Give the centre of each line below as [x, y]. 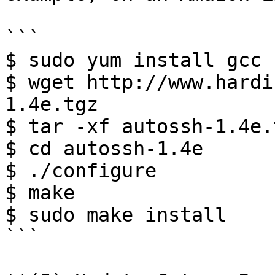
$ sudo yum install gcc [133, 60]
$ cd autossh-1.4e [104, 149]
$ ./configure [81, 171]
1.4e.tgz [52, 104]
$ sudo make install [116, 215]
